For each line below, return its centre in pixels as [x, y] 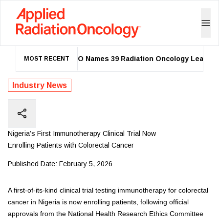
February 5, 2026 [86, 164]
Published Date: [33, 164]
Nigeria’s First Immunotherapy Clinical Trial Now [82, 133]
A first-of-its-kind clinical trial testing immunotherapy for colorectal [108, 190]
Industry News [40, 85]
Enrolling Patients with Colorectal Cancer [71, 145]
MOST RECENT [47, 59]
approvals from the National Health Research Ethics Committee [106, 214]
